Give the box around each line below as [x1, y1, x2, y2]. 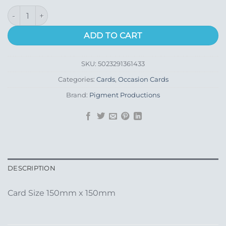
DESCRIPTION [8, 164, 55, 172]
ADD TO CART [84, 31, 142, 41]
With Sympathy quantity [7, 6, 94, 16]
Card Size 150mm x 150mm [8, 188, 116, 198]
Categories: [58, 75, 96, 83]
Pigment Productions [89, 91, 160, 99]
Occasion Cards [118, 75, 168, 83]
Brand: [66, 91, 89, 99]
